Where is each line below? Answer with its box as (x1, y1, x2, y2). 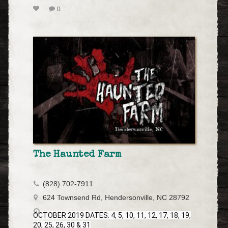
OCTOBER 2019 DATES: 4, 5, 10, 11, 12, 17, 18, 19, (33, 211, 191, 219)
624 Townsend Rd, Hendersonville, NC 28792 (43, 193, 189, 202)
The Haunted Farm (33, 149, 122, 160)
